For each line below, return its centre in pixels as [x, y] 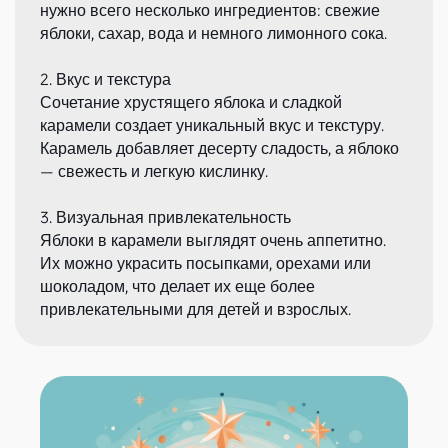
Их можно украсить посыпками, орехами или [205, 263]
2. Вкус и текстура [105, 79]
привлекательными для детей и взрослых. [195, 309]
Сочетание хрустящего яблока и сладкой [191, 102]
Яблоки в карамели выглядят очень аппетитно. [213, 240]
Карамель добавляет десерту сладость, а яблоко [219, 148]
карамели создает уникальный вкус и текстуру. [212, 125]
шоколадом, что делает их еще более [177, 286]
